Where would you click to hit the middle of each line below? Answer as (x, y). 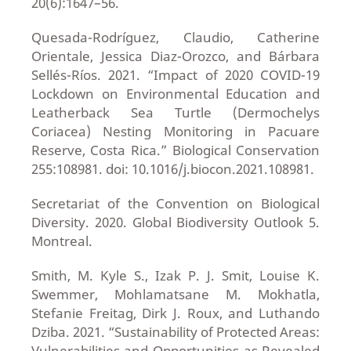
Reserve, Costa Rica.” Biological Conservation (175, 150)
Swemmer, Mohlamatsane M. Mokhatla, (175, 295)
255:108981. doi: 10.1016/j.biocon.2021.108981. (172, 169)
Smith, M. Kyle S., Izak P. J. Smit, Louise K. (175, 276)
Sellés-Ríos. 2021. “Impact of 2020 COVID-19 (175, 75)
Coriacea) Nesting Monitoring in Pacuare (175, 132)
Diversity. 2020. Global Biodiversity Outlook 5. (175, 223)
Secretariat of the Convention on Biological (175, 204)
